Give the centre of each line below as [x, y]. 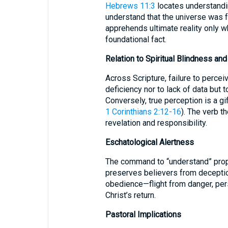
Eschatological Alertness [149, 142]
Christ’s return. [130, 195]
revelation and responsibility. [156, 123]
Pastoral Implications [143, 215]
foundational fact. [136, 39]
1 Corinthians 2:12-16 [143, 112]
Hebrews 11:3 [130, 6]
